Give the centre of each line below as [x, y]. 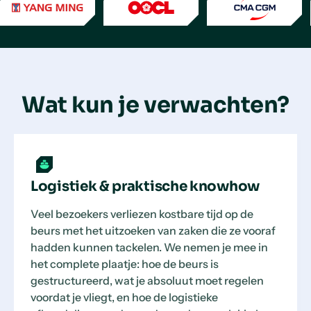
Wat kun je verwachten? [155, 105]
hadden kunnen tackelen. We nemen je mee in [149, 247]
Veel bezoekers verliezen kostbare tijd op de [142, 214]
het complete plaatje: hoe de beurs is [125, 264]
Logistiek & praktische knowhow [145, 186]
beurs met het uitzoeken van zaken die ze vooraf [153, 230]
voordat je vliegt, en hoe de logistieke [124, 297]
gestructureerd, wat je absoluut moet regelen [147, 280]
